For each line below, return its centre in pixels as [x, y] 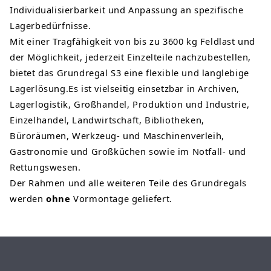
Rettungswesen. [45, 167]
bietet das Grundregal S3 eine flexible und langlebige [129, 73]
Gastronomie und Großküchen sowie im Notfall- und [128, 151]
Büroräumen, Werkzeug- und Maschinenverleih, [117, 135]
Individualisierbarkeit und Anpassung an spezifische [127, 10]
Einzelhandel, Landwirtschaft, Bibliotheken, [107, 120]
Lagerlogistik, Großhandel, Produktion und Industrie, [130, 104]
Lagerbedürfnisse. [51, 25]
